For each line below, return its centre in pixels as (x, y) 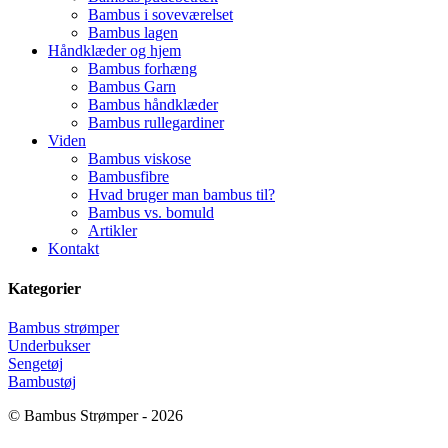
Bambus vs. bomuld (151, 213)
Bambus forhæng (142, 69)
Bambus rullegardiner (156, 123)
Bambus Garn (132, 87)
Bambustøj (42, 381)
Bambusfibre (128, 177)
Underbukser (49, 345)
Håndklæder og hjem (114, 51)
